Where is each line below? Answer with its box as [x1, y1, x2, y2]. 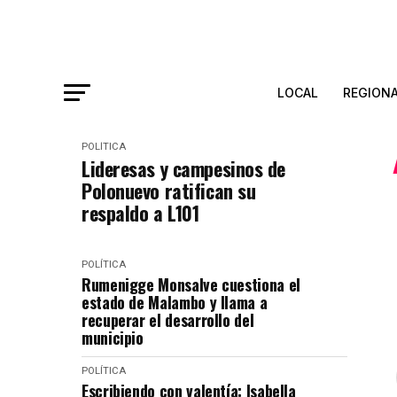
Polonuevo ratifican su [82, 176, 256, 205]
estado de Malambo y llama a [82, 291, 268, 314]
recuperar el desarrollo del [82, 308, 254, 331]
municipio [82, 326, 144, 349]
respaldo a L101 [82, 198, 199, 227]
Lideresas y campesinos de [82, 154, 285, 183]
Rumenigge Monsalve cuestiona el [82, 273, 300, 296]
